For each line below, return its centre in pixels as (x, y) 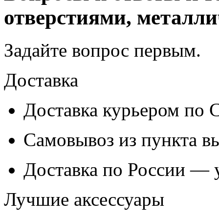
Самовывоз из (82, 140)
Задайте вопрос (69, 50)
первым (165, 50)
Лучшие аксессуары (84, 199)
